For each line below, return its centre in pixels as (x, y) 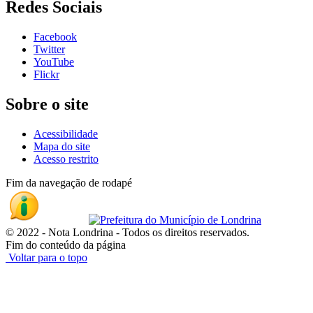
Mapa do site (62, 146)
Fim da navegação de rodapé (69, 182)
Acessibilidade (66, 133)
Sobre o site (47, 104)
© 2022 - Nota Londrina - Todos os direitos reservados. (128, 232)
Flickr (46, 74)
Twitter (49, 49)
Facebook (55, 36)
